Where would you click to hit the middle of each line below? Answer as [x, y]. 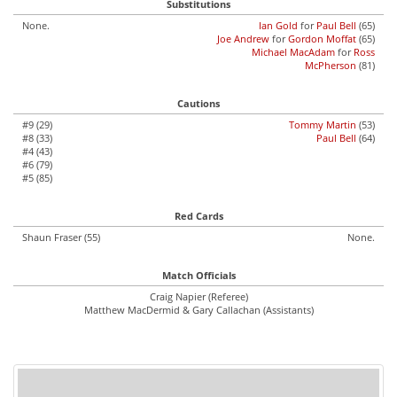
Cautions [198, 103]
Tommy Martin [323, 125]
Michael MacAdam [293, 52]
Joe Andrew [243, 39]
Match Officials [198, 275]
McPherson [331, 65]
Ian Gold [278, 25]
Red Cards [198, 216]
